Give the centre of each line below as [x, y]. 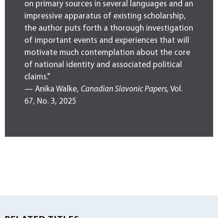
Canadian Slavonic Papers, [126, 90]
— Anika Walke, [53, 90]
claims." [37, 77]
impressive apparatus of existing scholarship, [105, 17]
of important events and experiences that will [107, 41]
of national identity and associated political [103, 65]
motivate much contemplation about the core [107, 53]
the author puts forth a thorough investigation [109, 29]
